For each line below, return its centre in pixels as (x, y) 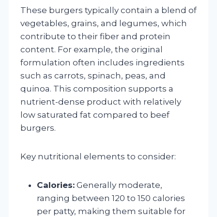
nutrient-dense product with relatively (101, 101)
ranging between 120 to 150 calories (111, 198)
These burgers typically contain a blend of (108, 10)
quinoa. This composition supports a (97, 88)
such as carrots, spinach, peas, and (93, 75)
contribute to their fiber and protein (95, 36)
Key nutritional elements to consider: (98, 156)
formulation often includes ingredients (102, 62)
